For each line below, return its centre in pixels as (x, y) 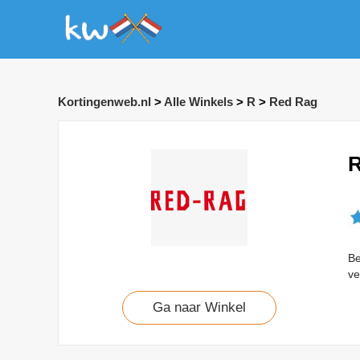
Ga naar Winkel (199, 308)
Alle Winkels (198, 102)
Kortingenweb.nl (104, 102)
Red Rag (293, 102)
